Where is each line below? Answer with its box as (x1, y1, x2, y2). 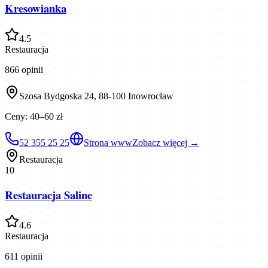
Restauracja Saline (5, 187, 92, 203)
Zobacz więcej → (132, 137, 199, 148)
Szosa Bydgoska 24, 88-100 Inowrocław (19, 90, 173, 101)
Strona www (84, 137, 132, 148)
